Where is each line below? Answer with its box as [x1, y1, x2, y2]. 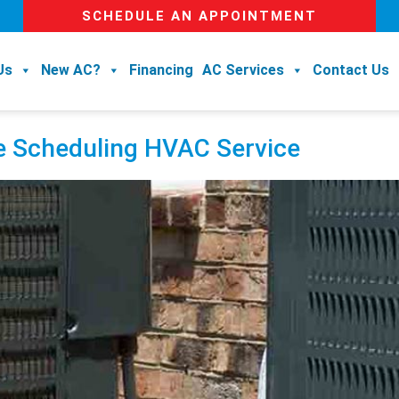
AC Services [202, 61, 284, 78]
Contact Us [313, 61, 389, 78]
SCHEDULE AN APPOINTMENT [81, 8, 317, 24]
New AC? [41, 61, 101, 78]
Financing [129, 61, 193, 78]
